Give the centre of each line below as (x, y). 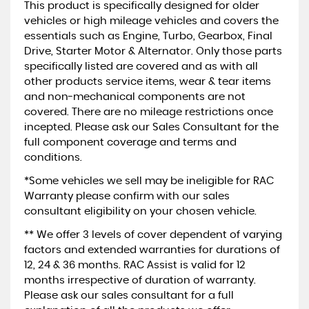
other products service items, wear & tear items (148, 81)
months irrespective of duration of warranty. (140, 280)
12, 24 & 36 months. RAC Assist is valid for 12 (135, 265)
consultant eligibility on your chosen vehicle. (140, 211)
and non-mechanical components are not (135, 97)
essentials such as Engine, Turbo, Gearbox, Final (148, 36)
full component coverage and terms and (130, 142)
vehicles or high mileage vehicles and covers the (151, 21)
